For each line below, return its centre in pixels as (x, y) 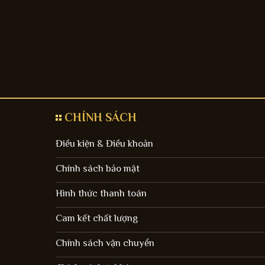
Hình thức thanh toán (101, 193)
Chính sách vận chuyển (105, 243)
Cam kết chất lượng (96, 218)
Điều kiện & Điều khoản (104, 144)
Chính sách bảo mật (97, 169)
